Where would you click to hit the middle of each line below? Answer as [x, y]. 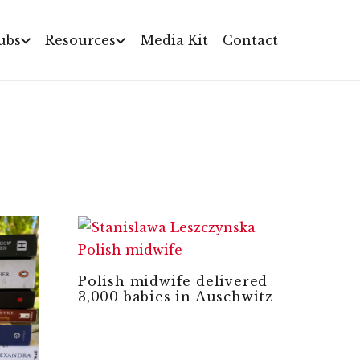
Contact [250, 40]
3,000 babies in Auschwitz [176, 297]
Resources [81, 40]
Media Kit [174, 40]
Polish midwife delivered [173, 281]
